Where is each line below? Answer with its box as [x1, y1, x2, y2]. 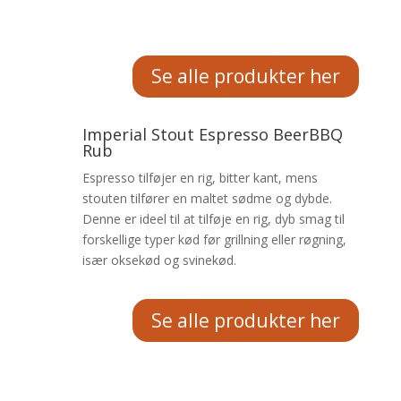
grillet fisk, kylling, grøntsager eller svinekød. [81, 7, 335, 25]
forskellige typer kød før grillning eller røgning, [81, 231, 346, 249]
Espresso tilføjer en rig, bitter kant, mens [81, 169, 318, 187]
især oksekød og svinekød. [81, 252, 236, 269]
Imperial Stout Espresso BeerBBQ [81, 124, 343, 146]
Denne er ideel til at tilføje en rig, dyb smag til [81, 210, 345, 228]
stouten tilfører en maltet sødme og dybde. [81, 190, 332, 208]
